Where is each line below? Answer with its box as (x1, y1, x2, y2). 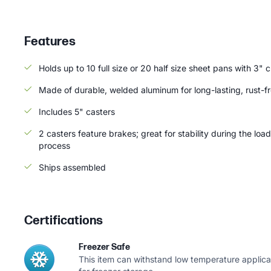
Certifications (24, 214, 103, 229)
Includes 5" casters (39, 106, 115, 117)
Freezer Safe (79, 242, 130, 253)
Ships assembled (39, 162, 106, 173)
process (39, 140, 70, 151)
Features (24, 34, 76, 50)
